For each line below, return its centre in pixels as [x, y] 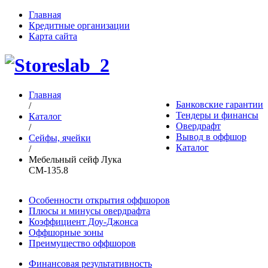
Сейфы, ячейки [60, 138]
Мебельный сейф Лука [75, 159]
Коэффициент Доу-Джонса [83, 221]
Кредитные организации [79, 25]
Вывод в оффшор [211, 136]
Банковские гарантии [220, 104]
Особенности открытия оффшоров [99, 200]
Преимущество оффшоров [82, 243]
